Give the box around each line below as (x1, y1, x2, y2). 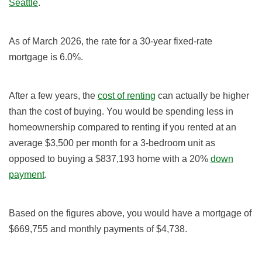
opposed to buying (9, 154, 88, 164)
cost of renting (98, 91, 156, 101)
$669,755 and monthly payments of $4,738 (9, 224, 185, 235)
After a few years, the (9, 91, 98, 101)
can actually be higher (156, 91, 249, 101)
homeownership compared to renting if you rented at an (9, 122, 236, 133)
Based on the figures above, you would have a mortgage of (9, 208, 251, 219)
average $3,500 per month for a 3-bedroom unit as (9, 138, 215, 149)
